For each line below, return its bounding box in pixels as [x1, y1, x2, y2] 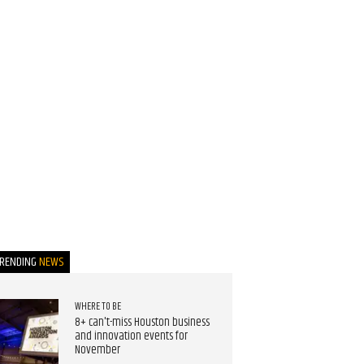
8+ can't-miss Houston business [74, 313, 210, 331]
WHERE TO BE [74, 297, 121, 314]
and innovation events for [74, 327, 188, 345]
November [74, 340, 120, 359]
